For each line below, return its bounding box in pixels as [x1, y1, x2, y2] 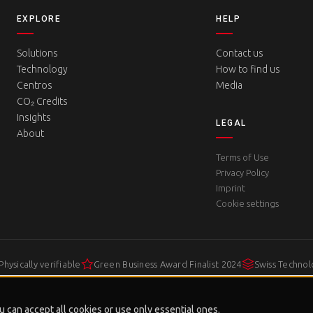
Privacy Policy [216, 168, 270, 177]
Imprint [216, 183, 246, 193]
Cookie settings [216, 198, 279, 208]
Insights [17, 112, 51, 123]
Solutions [17, 48, 58, 59]
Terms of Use [216, 152, 270, 162]
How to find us [216, 64, 281, 75]
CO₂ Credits [17, 96, 68, 107]
